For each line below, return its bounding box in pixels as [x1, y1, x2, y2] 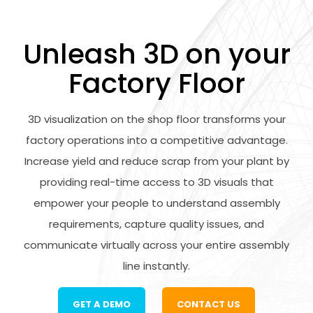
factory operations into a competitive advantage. [25, 133, 288, 147]
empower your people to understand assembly [33, 196, 280, 210]
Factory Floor [68, 64, 245, 103]
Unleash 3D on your [22, 35, 291, 73]
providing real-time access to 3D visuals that [39, 175, 274, 189]
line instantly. [123, 259, 190, 273]
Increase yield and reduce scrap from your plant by [24, 154, 289, 168]
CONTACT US [177, 298, 240, 311]
